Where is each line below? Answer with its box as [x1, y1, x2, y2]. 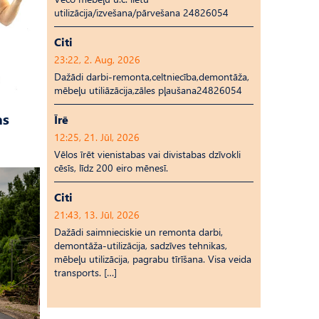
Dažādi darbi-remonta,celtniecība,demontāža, [54, 70, 249, 83]
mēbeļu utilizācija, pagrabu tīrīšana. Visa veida [54, 252, 251, 266]
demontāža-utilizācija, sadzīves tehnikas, [54, 239, 227, 252]
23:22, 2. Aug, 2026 [54, 53, 140, 66]
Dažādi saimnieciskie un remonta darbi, [54, 225, 223, 239]
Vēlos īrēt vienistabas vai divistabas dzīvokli [54, 147, 241, 161]
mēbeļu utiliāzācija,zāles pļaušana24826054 [54, 83, 242, 97]
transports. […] [54, 266, 117, 279]
